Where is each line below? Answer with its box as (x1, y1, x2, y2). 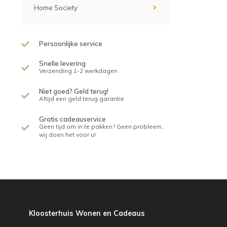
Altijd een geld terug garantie (39, 95, 124, 102)
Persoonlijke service (39, 40, 102, 48)
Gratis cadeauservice (39, 115, 106, 123)
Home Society (34, 4, 78, 12)
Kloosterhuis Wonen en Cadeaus (29, 209, 145, 218)
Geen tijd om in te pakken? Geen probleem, (39, 123, 163, 130)
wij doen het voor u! (39, 131, 96, 138)
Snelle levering (39, 59, 86, 67)
